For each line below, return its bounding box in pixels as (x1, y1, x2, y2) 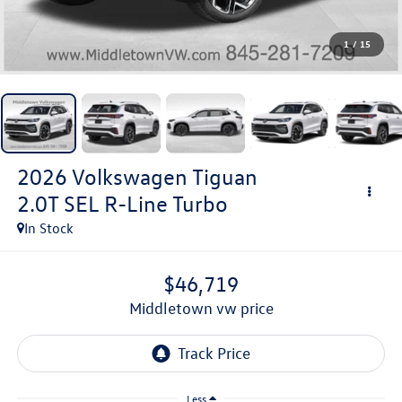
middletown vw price (141, 299, 274, 319)
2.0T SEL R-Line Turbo (16, 189, 228, 217)
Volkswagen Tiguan (71, 162, 258, 190)
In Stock (23, 218, 74, 237)
